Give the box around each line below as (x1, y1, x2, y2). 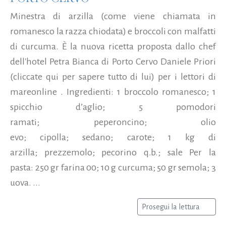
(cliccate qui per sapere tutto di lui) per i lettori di (10, 71, 216, 82)
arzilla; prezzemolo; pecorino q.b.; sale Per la (10, 147, 216, 157)
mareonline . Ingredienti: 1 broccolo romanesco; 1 (10, 86, 216, 97)
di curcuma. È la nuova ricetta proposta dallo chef (10, 41, 216, 51)
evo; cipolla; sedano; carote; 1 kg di (10, 132, 216, 142)
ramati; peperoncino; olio (10, 117, 216, 127)
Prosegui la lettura (142, 202, 201, 211)
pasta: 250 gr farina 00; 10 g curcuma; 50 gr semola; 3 (10, 162, 216, 173)
